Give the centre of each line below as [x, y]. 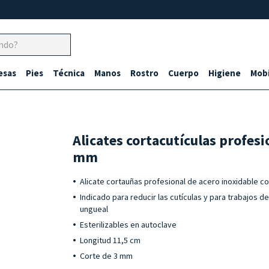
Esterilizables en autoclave [128, 225]
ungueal [94, 209]
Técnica [69, 73]
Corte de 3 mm [107, 256]
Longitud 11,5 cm [110, 240]
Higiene [225, 73]
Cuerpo [183, 73]
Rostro [144, 73]
